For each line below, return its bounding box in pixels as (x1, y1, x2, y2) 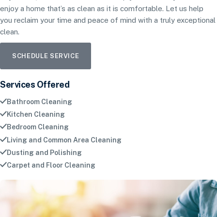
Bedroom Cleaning (7, 123, 69, 131)
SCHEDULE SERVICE (12, 52, 79, 60)
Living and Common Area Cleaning (7, 136, 122, 144)
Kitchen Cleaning (7, 110, 65, 119)
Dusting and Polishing (7, 148, 82, 156)
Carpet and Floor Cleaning (7, 161, 95, 169)
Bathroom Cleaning (7, 98, 72, 106)
